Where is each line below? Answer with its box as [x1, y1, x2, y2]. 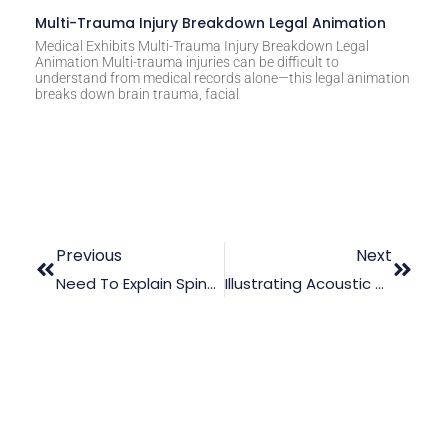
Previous [56, 244, 122, 268]
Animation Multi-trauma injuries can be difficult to [35, 54, 339, 71]
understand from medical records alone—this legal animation [35, 70, 410, 87]
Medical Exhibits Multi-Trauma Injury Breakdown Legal [35, 38, 369, 55]
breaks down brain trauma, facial [35, 86, 239, 103]
